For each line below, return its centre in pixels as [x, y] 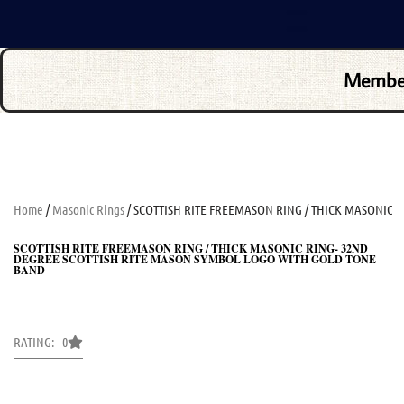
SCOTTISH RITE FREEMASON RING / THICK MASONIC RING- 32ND [191, 248]
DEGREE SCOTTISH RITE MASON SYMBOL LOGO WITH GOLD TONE [195, 259]
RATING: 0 [41, 341]
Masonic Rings [88, 209]
